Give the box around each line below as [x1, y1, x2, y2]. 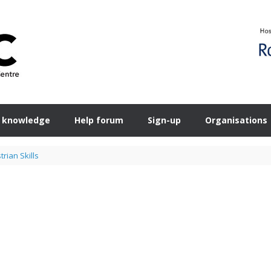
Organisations [205, 114, 267, 126]
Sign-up [148, 114, 181, 126]
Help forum [74, 114, 123, 126]
